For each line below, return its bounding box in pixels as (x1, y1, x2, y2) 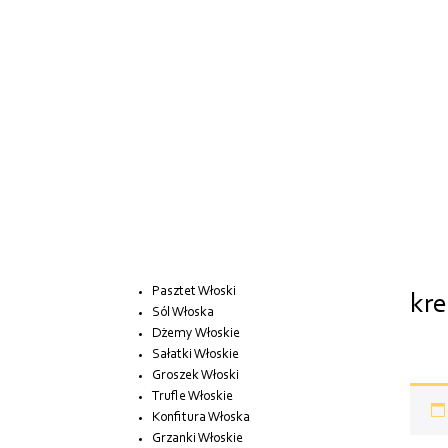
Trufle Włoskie (152, 390, 233, 405)
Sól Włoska (152, 306, 214, 321)
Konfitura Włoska (152, 411, 250, 426)
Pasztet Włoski (152, 285, 236, 300)
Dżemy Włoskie (152, 327, 240, 342)
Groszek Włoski (152, 369, 239, 384)
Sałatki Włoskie (152, 348, 239, 363)
